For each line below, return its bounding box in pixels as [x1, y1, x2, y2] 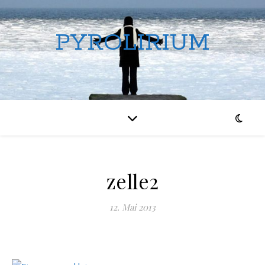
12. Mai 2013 [109, 201, 156, 213]
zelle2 [106, 168, 159, 194]
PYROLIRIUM [55, 28, 210, 58]
